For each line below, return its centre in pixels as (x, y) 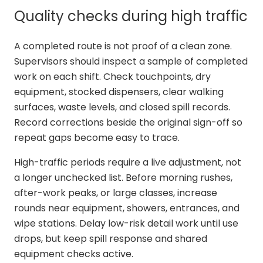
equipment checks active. (74, 254)
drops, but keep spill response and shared (111, 239)
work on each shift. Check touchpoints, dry (112, 77)
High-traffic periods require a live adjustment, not (128, 163)
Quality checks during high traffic (131, 16)
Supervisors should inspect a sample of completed (131, 62)
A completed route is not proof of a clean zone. (123, 46)
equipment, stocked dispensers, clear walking (119, 92)
